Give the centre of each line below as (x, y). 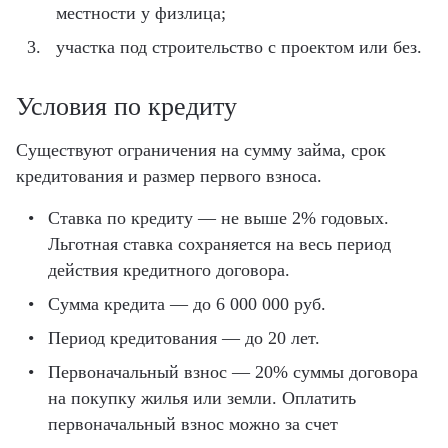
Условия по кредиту (126, 106)
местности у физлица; (141, 12)
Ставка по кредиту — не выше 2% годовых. (218, 217)
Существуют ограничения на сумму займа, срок (201, 149)
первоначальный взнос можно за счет (193, 423)
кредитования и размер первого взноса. (169, 175)
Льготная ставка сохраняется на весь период (219, 243)
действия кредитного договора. (169, 269)
